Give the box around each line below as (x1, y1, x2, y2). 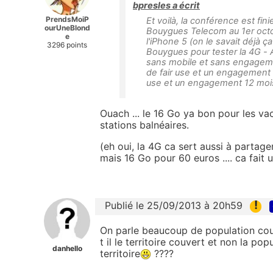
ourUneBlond (44, 23, 90, 33)
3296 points (47, 40, 87, 50)
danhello (52, 244, 82, 253)
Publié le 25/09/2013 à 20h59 (105, 199, 243, 212)
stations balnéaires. (100, 119, 189, 132)
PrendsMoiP (45, 15, 89, 24)
